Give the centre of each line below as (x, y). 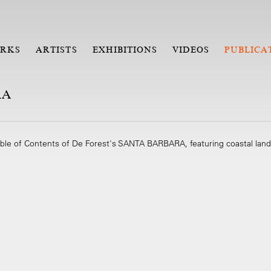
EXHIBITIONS (125, 50)
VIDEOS (191, 50)
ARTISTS (57, 50)
